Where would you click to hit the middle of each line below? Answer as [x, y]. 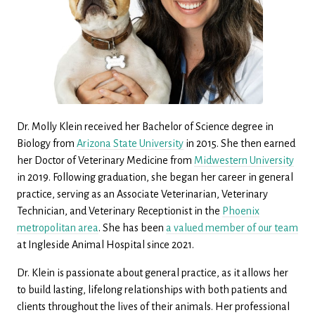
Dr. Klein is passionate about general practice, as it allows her [153, 272]
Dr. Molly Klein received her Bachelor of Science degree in [145, 126]
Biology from [47, 143]
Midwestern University [244, 160]
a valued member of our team [232, 227]
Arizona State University [130, 143]
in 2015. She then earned [239, 143]
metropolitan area [58, 227]
